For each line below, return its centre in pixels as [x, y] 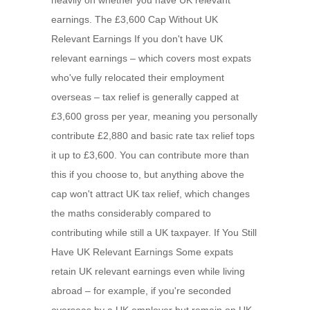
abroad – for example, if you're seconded [141, 291]
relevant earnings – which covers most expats [151, 58]
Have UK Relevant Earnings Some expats [142, 252]
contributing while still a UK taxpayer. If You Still [154, 232]
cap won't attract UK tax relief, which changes [151, 194]
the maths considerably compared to [131, 213]
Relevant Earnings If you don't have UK [137, 39]
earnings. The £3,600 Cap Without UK [135, 19]
